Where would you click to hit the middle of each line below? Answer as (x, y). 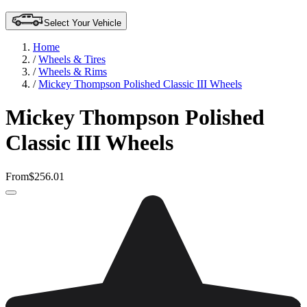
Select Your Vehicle (83, 23)
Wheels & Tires (72, 59)
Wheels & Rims (73, 71)
